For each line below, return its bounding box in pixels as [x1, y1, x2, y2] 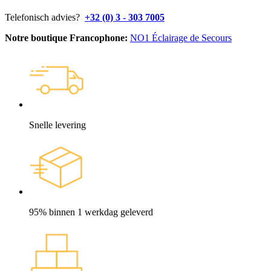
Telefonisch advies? [5, 11, 85, 22]
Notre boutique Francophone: [5, 32, 130, 43]
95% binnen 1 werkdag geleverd [29, 206, 153, 217]
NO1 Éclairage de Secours [130, 32, 232, 43]
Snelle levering [29, 119, 86, 130]
